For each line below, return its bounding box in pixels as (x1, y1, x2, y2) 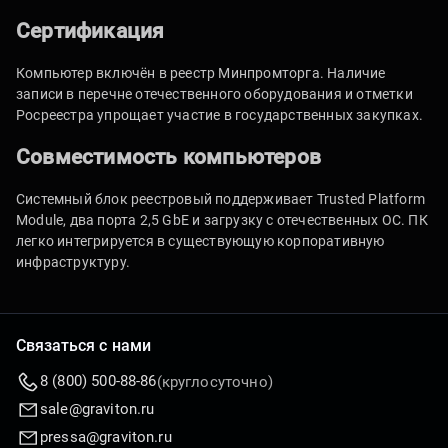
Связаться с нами (16, 336, 151, 356)
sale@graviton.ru (40, 400, 155, 419)
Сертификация (16, 19, 165, 43)
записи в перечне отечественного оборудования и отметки (16, 86, 413, 102)
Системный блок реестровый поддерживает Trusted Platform (16, 191, 425, 207)
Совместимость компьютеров (16, 145, 321, 169)
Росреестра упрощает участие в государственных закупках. (16, 107, 424, 123)
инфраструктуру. (16, 254, 130, 270)
